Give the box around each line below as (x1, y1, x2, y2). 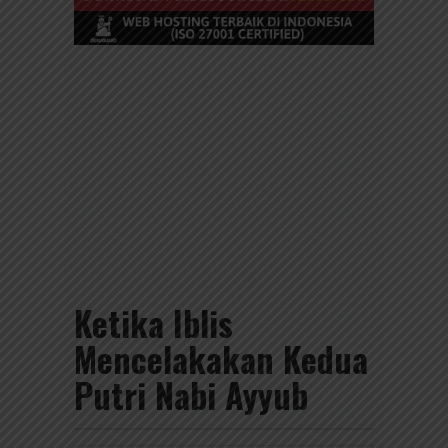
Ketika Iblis (74, 296, 233, 348)
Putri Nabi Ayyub (74, 368, 308, 420)
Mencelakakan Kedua (74, 332, 368, 384)
